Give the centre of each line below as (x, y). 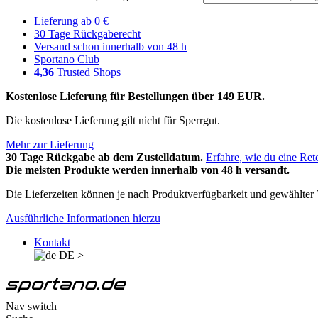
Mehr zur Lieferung (50, 144)
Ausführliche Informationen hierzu (83, 218)
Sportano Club (67, 59)
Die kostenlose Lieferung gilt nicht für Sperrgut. (113, 120)
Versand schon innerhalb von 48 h (110, 46)
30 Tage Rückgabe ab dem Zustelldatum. (104, 157)
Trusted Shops (87, 72)
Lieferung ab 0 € (71, 21)
